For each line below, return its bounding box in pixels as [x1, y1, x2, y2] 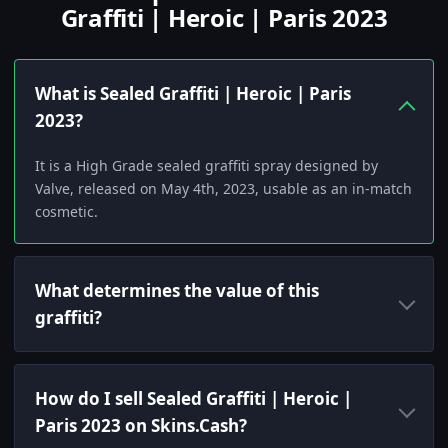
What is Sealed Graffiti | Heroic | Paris [35, 82, 351, 106]
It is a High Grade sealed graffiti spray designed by [35, 156, 378, 176]
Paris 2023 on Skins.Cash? [35, 414, 247, 438]
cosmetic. [35, 202, 98, 222]
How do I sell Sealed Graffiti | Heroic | [35, 387, 352, 411]
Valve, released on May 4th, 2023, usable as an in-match [35, 179, 412, 199]
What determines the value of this [35, 279, 319, 303]
